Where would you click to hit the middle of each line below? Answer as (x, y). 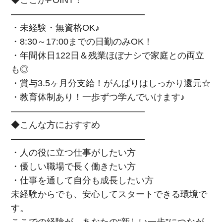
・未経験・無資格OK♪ (55, 28)
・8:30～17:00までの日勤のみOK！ (82, 42)
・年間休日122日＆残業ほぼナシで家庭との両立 (108, 56)
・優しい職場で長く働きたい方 (74, 167)
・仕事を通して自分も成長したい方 (83, 181)
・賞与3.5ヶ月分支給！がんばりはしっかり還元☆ (111, 83)
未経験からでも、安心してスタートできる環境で (109, 194)
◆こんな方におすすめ (56, 125)
